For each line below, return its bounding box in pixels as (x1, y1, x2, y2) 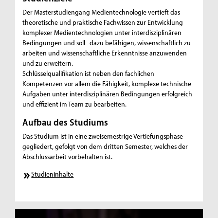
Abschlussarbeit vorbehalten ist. (22, 152, 113, 162)
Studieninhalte (31, 169, 74, 179)
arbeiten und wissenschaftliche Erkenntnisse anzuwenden (22, 48, 187, 58)
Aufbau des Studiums (22, 116, 109, 128)
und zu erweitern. (22, 58, 73, 68)
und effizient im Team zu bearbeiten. (22, 99, 127, 109)
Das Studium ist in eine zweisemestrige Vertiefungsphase (22, 131, 183, 141)
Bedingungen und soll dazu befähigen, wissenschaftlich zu (22, 38, 191, 48)
